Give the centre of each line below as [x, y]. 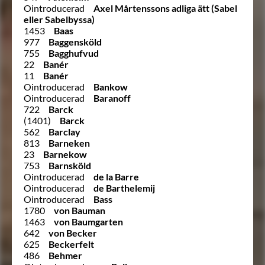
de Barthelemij [124, 188]
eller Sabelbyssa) [59, 19]
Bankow [111, 86]
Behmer [65, 255]
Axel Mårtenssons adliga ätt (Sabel [165, 8]
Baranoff [112, 98]
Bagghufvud [74, 53]
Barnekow [65, 154]
